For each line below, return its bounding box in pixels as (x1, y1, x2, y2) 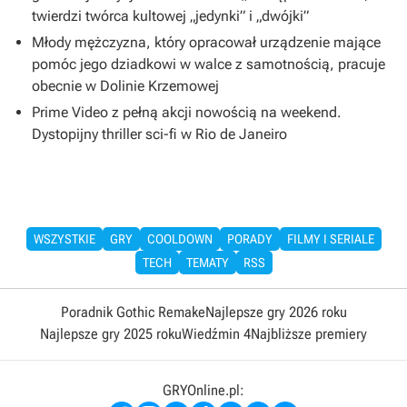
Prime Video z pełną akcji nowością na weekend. (32, 103, 342, 121)
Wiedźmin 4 (182, 324, 251, 342)
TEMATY (185, 254, 229, 270)
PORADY (226, 231, 273, 246)
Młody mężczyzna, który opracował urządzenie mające (32, 33, 381, 51)
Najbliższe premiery (251, 324, 367, 342)
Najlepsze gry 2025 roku (40, 324, 182, 342)
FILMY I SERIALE (286, 231, 374, 246)
